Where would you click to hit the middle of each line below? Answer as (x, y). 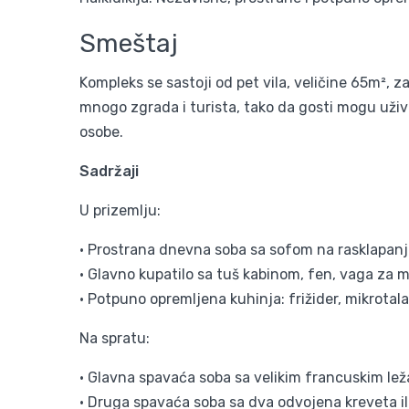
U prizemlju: (120, 211)
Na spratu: (115, 339)
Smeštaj (132, 44)
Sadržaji (109, 172)
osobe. (101, 132)
